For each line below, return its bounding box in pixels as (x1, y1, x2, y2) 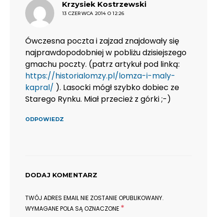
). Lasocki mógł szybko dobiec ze (54, 82, 179, 93)
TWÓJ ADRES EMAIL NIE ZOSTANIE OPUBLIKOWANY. (25, 194, 164, 202)
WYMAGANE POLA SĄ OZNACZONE (25, 204, 121, 213)
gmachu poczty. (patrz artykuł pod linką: (25, 59, 180, 70)
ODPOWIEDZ (25, 116, 64, 123)
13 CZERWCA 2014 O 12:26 (62, 11, 124, 16)
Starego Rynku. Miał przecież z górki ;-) (25, 93, 171, 105)
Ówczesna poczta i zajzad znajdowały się (25, 35, 179, 47)
